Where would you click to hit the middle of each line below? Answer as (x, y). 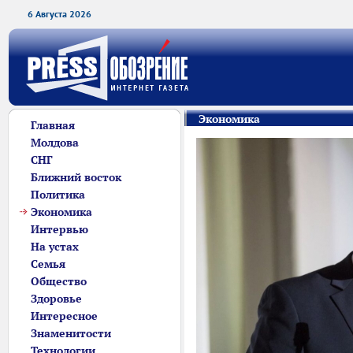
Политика (58, 195)
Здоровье (56, 299)
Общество (59, 281)
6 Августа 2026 (59, 14)
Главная (53, 125)
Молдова (55, 143)
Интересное (64, 316)
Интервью (59, 229)
